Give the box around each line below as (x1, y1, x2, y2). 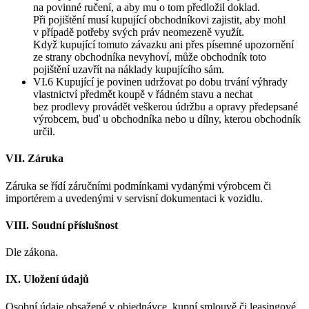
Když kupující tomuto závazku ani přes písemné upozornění (33, 38, 294, 50)
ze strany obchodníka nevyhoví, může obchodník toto (33, 50, 266, 63)
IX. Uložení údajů (6, 273, 89, 286)
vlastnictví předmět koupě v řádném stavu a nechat (33, 88, 252, 100)
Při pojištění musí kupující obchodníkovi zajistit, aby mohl (33, 13, 286, 26)
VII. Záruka (6, 152, 63, 165)
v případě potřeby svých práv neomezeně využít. (33, 26, 244, 38)
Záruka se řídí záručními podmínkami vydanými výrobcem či (6, 179, 271, 192)
